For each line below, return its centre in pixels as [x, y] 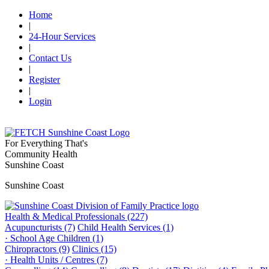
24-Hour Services [62, 36]
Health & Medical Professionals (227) [76, 216]
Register [44, 80]
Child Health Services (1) [125, 227]
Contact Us [50, 58]
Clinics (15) [94, 249]
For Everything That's [46, 143]
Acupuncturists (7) [40, 227]
